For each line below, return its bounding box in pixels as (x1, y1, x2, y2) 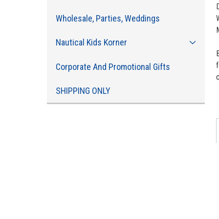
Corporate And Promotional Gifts (56, 61, 171, 72)
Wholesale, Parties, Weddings (56, 13, 160, 24)
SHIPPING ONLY (56, 86, 111, 96)
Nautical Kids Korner (56, 37, 128, 48)
